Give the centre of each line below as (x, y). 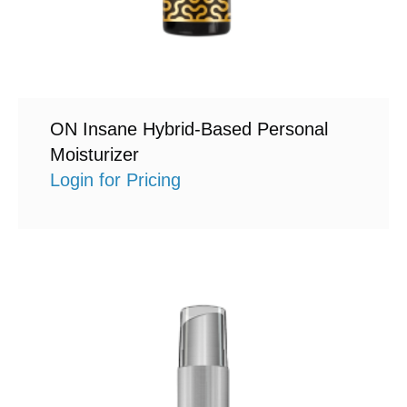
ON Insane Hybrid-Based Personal (189, 129)
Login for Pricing (115, 179)
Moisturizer (94, 154)
